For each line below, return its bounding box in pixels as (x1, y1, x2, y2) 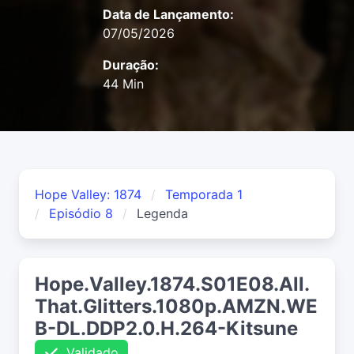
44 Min (103, 76, 144, 92)
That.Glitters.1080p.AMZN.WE (35, 295, 318, 318)
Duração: (103, 57, 159, 73)
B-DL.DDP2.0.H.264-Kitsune (35, 317, 298, 341)
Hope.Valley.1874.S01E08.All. (35, 273, 310, 296)
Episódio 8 (49, 205, 113, 222)
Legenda (137, 205, 188, 222)
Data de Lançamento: (103, 6, 234, 23)
